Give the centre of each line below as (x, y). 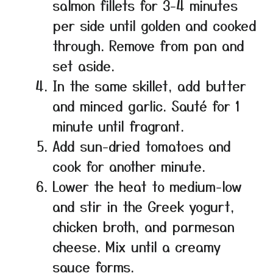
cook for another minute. (129, 166)
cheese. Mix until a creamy (136, 246)
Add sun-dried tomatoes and (142, 146)
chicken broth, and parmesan (144, 226)
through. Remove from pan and (148, 45)
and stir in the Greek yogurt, (144, 206)
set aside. (83, 66)
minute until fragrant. (118, 126)
